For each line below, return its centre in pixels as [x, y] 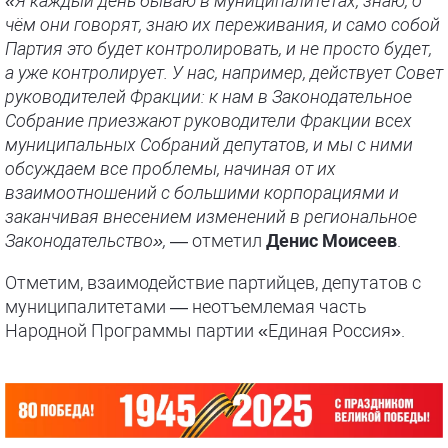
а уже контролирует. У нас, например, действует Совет [224, 72]
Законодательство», [85, 240]
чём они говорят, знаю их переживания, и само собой [222, 24]
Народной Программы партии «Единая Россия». [205, 330]
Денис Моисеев [331, 240]
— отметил [216, 240]
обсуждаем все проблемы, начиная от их [170, 168]
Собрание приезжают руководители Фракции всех [208, 120]
